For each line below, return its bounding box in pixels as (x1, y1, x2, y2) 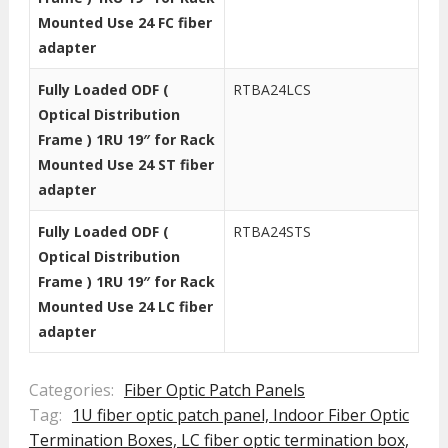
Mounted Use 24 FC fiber (37, 13, 212, 33)
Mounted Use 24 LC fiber (37, 297, 213, 317)
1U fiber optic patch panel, (71, 404, 273, 427)
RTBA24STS (232, 222, 311, 242)
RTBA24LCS (232, 80, 311, 100)
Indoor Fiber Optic (272, 404, 409, 427)
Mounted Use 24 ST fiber (37, 155, 214, 175)
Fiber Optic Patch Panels (123, 379, 305, 402)
